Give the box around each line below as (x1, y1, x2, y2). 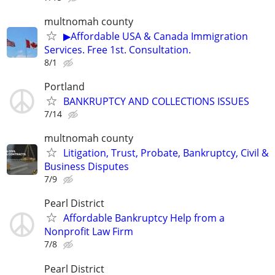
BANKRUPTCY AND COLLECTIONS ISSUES (63, 95, 249, 109)
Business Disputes (44, 160, 129, 174)
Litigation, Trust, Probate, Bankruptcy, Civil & (63, 146, 269, 160)
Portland (44, 80, 85, 94)
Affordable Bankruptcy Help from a (63, 211, 225, 225)
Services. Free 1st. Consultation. (44, 42, 191, 56)
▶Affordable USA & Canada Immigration (63, 29, 248, 43)
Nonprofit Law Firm (44, 225, 133, 239)
